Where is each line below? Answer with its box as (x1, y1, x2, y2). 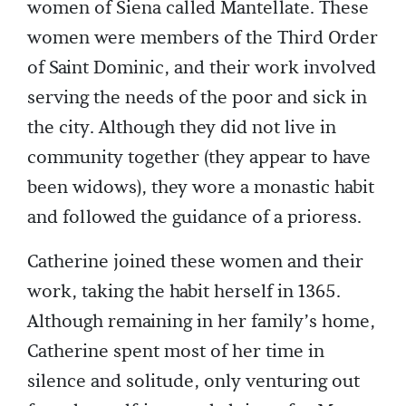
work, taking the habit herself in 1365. (27, 280, 341, 304)
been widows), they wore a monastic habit (27, 176, 374, 200)
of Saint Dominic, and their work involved (27, 56, 376, 81)
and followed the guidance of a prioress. (27, 206, 362, 230)
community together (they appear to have (27, 146, 371, 170)
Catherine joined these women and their (27, 250, 363, 275)
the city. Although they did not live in (27, 116, 336, 140)
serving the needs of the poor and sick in (27, 86, 367, 111)
